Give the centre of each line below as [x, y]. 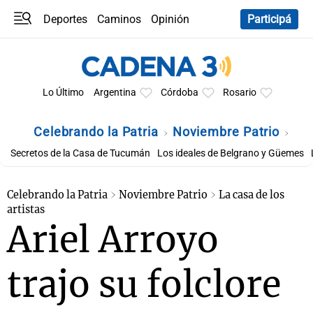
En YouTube [120, 47]
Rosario [239, 93]
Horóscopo [46, 60]
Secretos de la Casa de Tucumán [80, 153]
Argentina [115, 93]
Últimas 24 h [50, 47]
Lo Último [63, 93]
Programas [46, 34]
